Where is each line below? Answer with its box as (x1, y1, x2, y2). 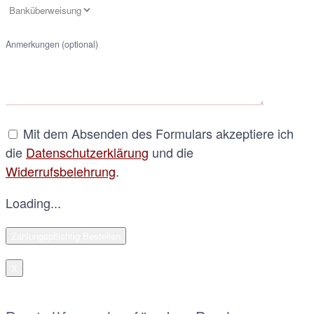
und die (149, 142, 193, 161)
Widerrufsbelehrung (6, 161, 116, 180)
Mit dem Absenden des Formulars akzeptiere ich (20, 123, 294, 142)
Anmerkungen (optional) (6, 37, 98, 50)
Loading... (6, 193, 61, 212)
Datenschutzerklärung (26, 142, 149, 161)
